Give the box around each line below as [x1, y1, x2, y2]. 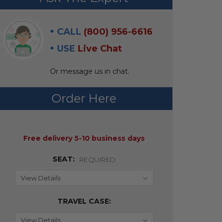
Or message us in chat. [50, 67, 130, 76]
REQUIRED [79, 156, 116, 164]
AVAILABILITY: [2, 123, 55, 132]
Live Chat [78, 43, 122, 55]
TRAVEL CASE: [57, 197, 111, 206]
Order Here [52, 91, 117, 106]
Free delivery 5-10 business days [23, 134, 145, 143]
